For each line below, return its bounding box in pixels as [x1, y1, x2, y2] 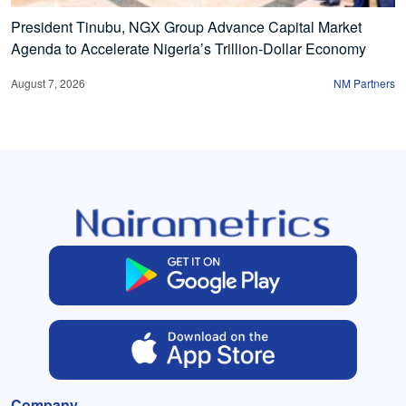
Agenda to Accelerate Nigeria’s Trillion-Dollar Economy [11, 38, 366, 60]
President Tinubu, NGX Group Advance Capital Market [11, 16, 362, 38]
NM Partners [333, 75, 395, 92]
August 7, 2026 [11, 75, 85, 92]
